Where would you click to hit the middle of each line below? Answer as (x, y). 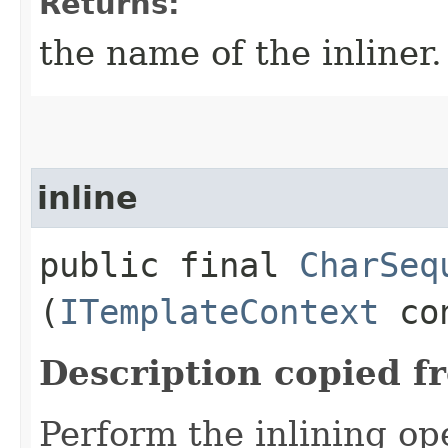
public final (169, 264)
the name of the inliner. (240, 52)
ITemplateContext (219, 311)
